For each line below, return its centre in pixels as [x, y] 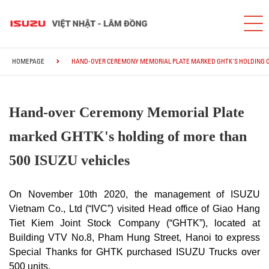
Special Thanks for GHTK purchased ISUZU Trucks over [134, 252]
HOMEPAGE [28, 61]
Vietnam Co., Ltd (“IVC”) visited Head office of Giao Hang [134, 209]
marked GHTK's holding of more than [128, 137]
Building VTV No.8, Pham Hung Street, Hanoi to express [134, 238]
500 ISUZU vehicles [69, 161]
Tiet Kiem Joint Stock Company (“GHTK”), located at [134, 223]
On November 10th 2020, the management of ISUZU [134, 195]
